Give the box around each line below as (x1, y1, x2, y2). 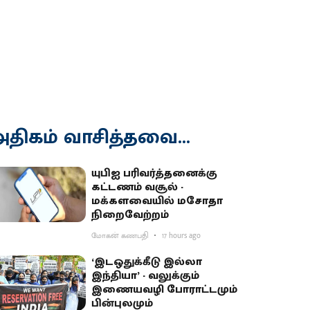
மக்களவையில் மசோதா (91, 192, 224, 210)
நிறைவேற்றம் (91, 206, 170, 224)
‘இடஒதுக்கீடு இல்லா (91, 253, 203, 271)
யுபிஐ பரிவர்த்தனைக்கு (91, 164, 218, 183)
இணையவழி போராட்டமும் (91, 280, 238, 299)
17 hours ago (162, 230, 201, 242)
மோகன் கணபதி (91, 230, 149, 242)
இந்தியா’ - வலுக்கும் (91, 266, 143, 285)
